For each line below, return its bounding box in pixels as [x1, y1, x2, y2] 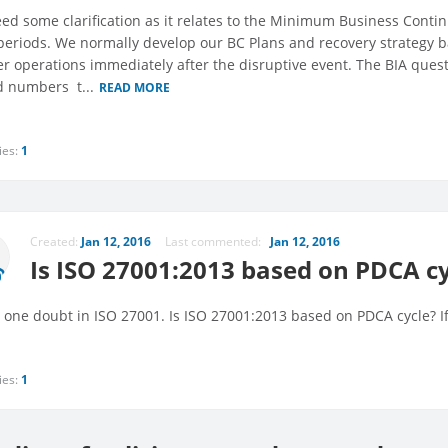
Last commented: [165, 233, 270, 251]
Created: [30, 233, 81, 251]
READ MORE [99, 79, 170, 97]
